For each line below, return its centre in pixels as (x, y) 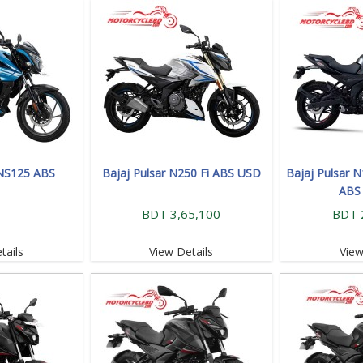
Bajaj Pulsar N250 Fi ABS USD (181, 173)
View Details (181, 251)
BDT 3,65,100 (181, 214)
